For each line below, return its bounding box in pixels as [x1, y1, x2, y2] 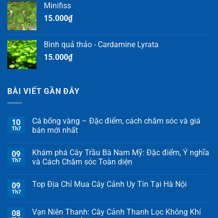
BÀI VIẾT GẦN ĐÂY [7, 86, 80, 96]
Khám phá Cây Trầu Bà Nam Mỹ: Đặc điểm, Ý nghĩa [32, 148, 209, 158]
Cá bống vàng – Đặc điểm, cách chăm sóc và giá [32, 116, 200, 126]
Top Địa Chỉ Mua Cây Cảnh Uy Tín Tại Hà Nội [32, 180, 187, 189]
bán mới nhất [32, 126, 78, 135]
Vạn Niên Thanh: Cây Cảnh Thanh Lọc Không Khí [32, 207, 201, 217]
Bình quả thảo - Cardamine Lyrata [44, 39, 159, 49]
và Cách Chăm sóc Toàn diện [32, 157, 132, 167]
